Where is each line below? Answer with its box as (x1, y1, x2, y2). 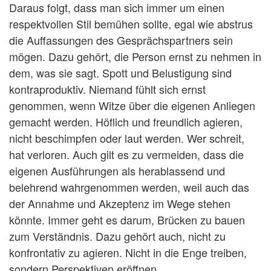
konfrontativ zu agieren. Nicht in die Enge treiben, (9, 244, 247, 261)
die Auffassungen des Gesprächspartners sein (9, 32, 233, 48)
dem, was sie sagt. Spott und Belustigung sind (9, 65, 232, 81)
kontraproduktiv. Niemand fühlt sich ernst (9, 81, 206, 97)
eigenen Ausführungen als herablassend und (9, 163, 225, 179)
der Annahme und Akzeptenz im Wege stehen (9, 195, 230, 212)
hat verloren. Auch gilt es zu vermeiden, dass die (9, 146, 244, 163)
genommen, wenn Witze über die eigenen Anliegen (9, 97, 255, 114)
